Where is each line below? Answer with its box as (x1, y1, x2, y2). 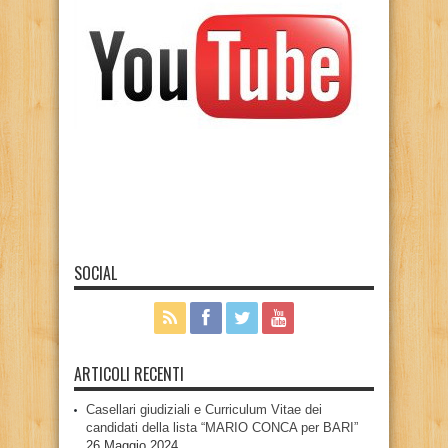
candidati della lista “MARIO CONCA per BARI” (86, 419, 358, 435)
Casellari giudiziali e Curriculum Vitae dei (86, 401, 322, 417)
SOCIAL (74, 260, 117, 285)
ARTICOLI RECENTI (74, 361, 184, 386)
